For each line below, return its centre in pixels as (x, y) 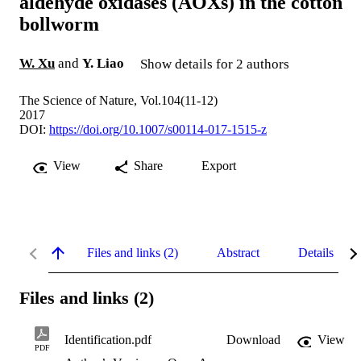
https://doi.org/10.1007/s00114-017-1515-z (158, 130)
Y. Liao (103, 64)
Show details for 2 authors (215, 64)
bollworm (59, 25)
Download (253, 339)
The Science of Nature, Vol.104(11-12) (118, 101)
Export (219, 166)
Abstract (238, 253)
